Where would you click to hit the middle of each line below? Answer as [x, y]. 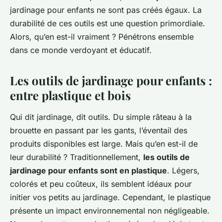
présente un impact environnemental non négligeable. [110, 211]
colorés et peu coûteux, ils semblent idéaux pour [101, 184]
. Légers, [183, 171]
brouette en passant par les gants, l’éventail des [99, 131]
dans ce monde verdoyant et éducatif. [81, 50]
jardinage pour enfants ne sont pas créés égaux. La [106, 10]
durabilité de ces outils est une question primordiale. [108, 24]
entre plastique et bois [70, 95]
